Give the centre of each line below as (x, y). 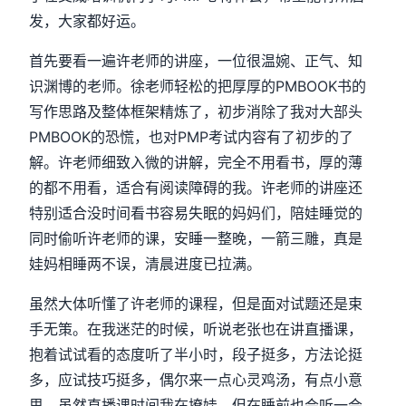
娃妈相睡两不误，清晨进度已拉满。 (145, 264)
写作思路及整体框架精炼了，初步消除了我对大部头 (196, 111)
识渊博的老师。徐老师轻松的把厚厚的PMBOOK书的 (198, 86)
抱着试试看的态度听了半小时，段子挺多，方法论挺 (196, 354)
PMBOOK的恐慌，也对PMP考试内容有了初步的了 (192, 137)
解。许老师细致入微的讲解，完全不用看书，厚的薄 (196, 162)
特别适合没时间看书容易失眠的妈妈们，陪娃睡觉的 (196, 213)
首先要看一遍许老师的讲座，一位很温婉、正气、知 (196, 61)
